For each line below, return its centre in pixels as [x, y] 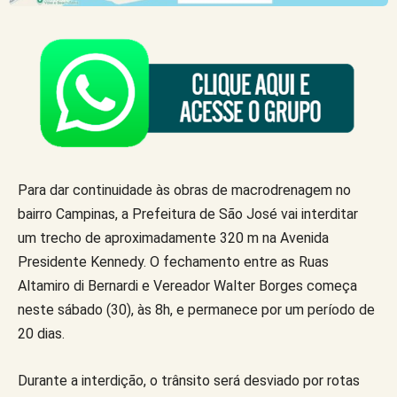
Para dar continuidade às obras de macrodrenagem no [184, 191]
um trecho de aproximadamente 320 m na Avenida [173, 238]
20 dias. [41, 334]
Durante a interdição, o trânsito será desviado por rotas [189, 381]
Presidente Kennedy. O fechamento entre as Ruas [173, 262]
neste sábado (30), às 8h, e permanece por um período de [196, 310]
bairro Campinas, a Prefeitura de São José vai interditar [188, 214]
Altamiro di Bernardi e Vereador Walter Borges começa [187, 286]
